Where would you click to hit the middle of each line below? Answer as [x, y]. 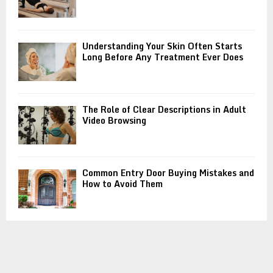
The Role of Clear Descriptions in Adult [164, 109]
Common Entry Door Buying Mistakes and [168, 173]
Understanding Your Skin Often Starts [162, 46]
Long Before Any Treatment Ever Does [163, 57]
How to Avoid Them [122, 184]
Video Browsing [114, 120]
